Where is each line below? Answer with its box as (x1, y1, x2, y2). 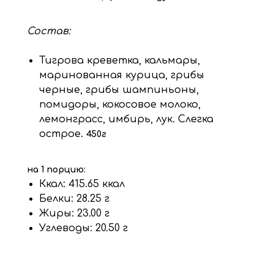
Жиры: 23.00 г (39, 208, 109, 219)
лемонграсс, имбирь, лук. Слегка (39, 114, 213, 125)
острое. (39, 128, 86, 139)
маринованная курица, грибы (39, 70, 204, 81)
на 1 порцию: (27, 165, 86, 174)
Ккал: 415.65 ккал (39, 179, 125, 190)
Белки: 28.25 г (39, 193, 109, 204)
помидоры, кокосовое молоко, (39, 99, 201, 110)
